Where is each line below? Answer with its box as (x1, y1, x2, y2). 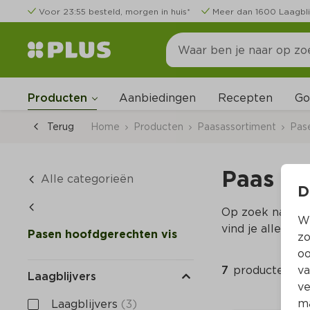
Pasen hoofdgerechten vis (28, 228, 177, 241)
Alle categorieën (41, 172, 134, 185)
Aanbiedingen (119, 91, 196, 104)
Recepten (218, 91, 273, 104)
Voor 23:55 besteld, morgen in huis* (39, 6, 190, 17)
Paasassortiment (197, 120, 276, 132)
